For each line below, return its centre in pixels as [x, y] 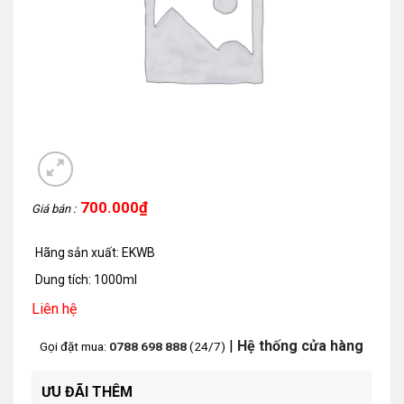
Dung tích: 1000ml [87, 280]
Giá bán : [55, 209]
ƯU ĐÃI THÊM [87, 391]
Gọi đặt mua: [73, 346]
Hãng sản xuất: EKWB [96, 252]
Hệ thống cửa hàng [298, 345]
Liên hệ [54, 308]
